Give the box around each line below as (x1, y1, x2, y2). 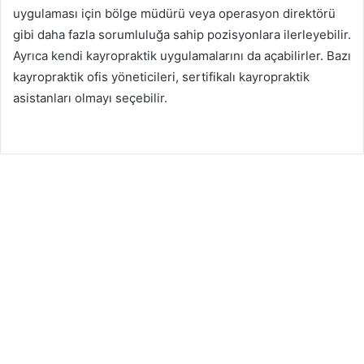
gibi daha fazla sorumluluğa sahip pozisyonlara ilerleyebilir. (13, 26, 351, 42)
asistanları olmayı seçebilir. (13, 89, 167, 106)
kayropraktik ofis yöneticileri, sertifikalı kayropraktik (13, 68, 310, 84)
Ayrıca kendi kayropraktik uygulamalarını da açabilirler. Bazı (13, 47, 351, 63)
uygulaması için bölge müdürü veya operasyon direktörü (13, 5, 336, 21)
